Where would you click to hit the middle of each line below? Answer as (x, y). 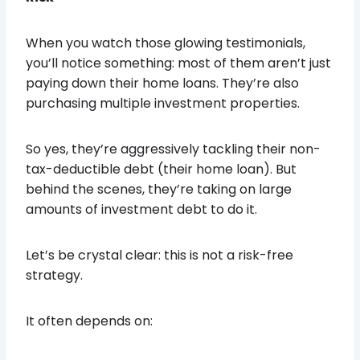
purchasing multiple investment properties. (163, 103)
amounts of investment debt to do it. (141, 209)
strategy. (54, 275)
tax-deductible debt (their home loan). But (161, 169)
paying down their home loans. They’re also (162, 83)
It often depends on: (89, 321)
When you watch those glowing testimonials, (166, 43)
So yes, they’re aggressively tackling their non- (173, 149)
